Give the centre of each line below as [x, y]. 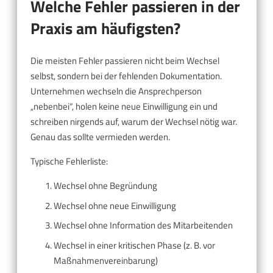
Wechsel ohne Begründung [105, 186]
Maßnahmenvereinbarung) [105, 260]
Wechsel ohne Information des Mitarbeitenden [143, 225]
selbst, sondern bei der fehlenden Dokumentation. [126, 76]
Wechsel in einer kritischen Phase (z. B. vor [134, 245]
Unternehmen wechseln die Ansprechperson [116, 91]
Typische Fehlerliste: [69, 161]
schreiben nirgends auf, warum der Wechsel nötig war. [134, 122]
